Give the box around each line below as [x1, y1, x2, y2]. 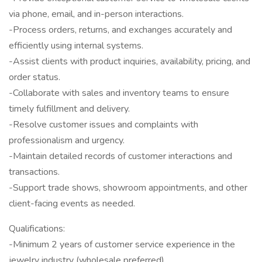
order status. [9, 71, 60, 84]
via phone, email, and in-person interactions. [9, 8, 184, 20]
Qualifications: [9, 222, 65, 235]
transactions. [9, 166, 60, 178]
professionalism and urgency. [9, 134, 125, 147]
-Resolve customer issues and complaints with [9, 118, 198, 131]
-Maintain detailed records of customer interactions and [9, 150, 232, 163]
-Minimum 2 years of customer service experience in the [9, 238, 235, 251]
